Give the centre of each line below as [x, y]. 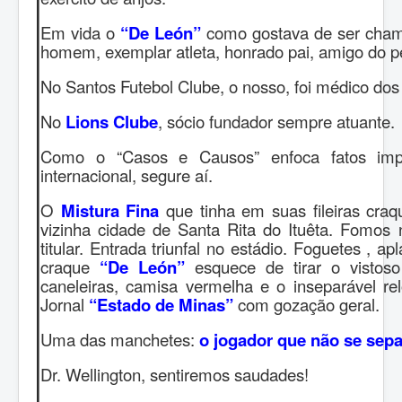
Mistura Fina [110, 210]
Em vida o [80, 32]
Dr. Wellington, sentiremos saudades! [175, 374]
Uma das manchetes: [120, 339]
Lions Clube [112, 121]
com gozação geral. [306, 304]
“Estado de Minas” [161, 304]
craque [70, 266]
